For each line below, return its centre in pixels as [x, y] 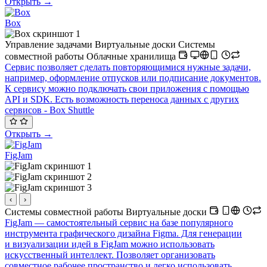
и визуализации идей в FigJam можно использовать [110, 244]
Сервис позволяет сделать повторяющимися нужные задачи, [128, 67]
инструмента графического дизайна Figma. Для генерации [123, 234]
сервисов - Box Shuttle [49, 110]
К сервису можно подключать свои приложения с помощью [127, 88]
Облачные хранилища [132, 56]
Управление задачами [50, 44]
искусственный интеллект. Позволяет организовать [110, 255]
